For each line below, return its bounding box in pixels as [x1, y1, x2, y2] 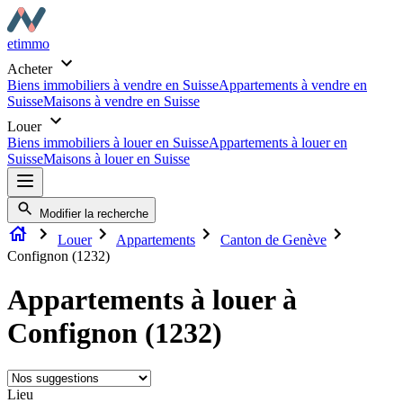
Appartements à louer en [209, 135, 347, 150]
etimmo [7, 36, 49, 51]
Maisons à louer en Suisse [43, 151, 190, 166]
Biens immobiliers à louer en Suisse [7, 135, 209, 150]
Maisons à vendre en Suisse [43, 94, 200, 109]
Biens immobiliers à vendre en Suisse [7, 77, 219, 93]
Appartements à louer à [7, 283, 297, 317]
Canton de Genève [220, 232, 327, 247]
